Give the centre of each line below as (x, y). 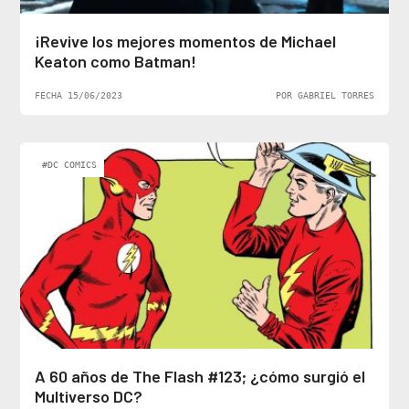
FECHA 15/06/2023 (79, 94)
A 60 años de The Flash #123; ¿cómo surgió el (200, 376)
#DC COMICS (70, 164)
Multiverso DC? (89, 396)
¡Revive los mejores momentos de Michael (186, 41)
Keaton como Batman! (116, 61)
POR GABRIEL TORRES (325, 94)
